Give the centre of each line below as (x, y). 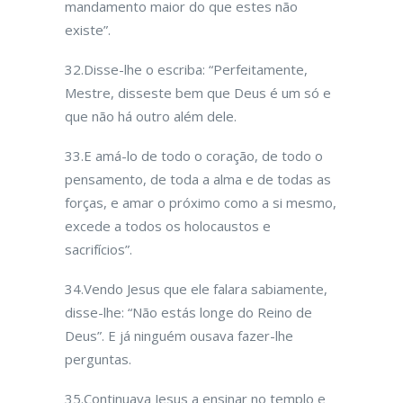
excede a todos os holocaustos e (168, 226)
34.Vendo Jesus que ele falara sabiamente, (196, 289)
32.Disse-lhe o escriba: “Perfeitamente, (186, 69)
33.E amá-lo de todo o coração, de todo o (194, 156)
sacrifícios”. (99, 249)
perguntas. (98, 359)
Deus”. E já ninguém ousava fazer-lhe (179, 336)
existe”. (88, 30)
